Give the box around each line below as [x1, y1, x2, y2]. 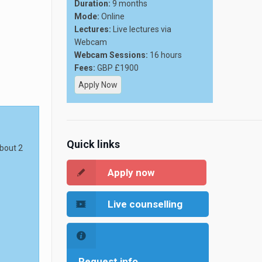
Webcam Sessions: [74, 50, 148, 60]
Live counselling [107, 198, 182, 210]
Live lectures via [111, 25, 171, 34]
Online [99, 12, 125, 21]
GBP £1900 [95, 63, 139, 73]
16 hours [148, 50, 182, 60]
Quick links [67, 138, 120, 150]
